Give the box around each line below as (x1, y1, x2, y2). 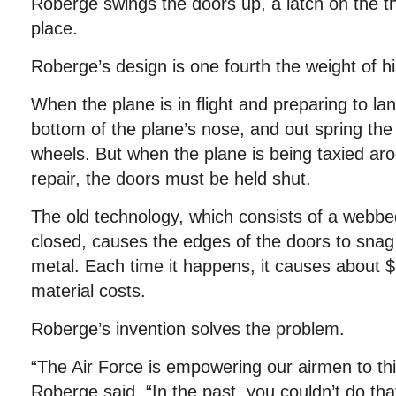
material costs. (31, 281, 146, 301)
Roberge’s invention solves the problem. (31, 319, 345, 339)
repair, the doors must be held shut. (31, 169, 311, 188)
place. (31, 19, 78, 38)
